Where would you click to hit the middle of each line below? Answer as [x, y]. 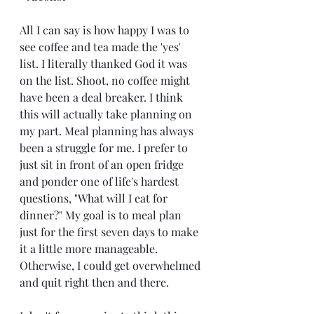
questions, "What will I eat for [95, 198]
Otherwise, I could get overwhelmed [111, 265]
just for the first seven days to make [110, 232]
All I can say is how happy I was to [106, 30]
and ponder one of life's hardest [101, 181]
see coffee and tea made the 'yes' [102, 47]
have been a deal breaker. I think [103, 97]
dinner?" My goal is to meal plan [102, 215]
